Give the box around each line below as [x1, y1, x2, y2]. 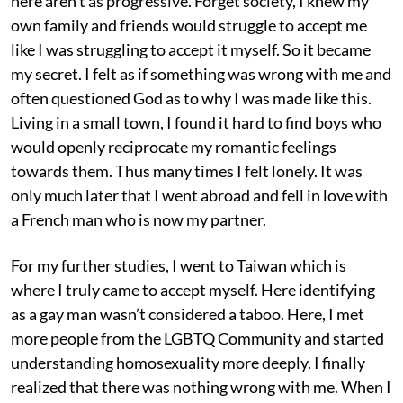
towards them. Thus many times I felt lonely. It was [11, 161, 363, 182]
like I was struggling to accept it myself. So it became [11, 40, 371, 60]
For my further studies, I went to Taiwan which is [11, 255, 346, 276]
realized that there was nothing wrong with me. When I [11, 377, 391, 398]
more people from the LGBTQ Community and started [11, 328, 384, 349]
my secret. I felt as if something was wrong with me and [11, 64, 391, 85]
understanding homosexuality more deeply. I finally [11, 353, 365, 373]
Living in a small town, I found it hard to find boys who [11, 112, 381, 133]
